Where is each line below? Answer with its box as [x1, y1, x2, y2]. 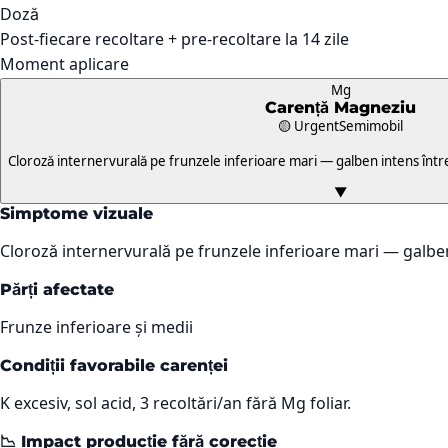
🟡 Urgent [278, 116, 339, 135]
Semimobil [339, 116, 403, 135]
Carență [265, 97, 334, 117]
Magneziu [334, 97, 416, 117]
